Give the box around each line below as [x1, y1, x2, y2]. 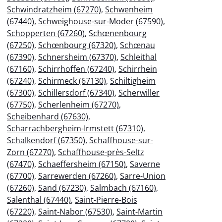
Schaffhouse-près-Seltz [58, 146, 144, 158]
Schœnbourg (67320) [38, 39, 116, 51]
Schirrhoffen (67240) [38, 63, 114, 74]
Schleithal [120, 51, 157, 62]
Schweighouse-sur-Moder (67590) [38, 15, 163, 27]
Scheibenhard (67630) [7, 111, 88, 122]
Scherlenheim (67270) [38, 99, 119, 110]
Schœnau [120, 39, 155, 51]
